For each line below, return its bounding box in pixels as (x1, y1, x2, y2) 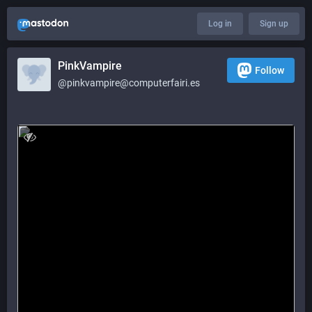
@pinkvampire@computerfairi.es (58, 77, 200, 88)
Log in (208, 19, 232, 29)
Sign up (260, 19, 288, 29)
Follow (255, 65, 284, 76)
